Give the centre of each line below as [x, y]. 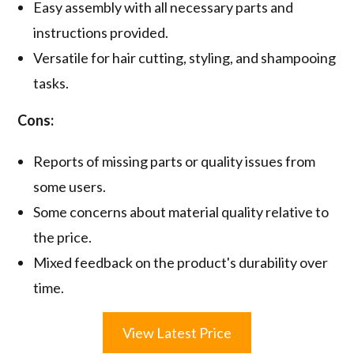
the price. [63, 237]
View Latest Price [177, 333]
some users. [70, 187]
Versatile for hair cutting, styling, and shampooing [185, 58]
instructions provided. [101, 33]
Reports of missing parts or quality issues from [175, 162]
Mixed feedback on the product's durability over [181, 263]
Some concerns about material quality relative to [181, 212]
